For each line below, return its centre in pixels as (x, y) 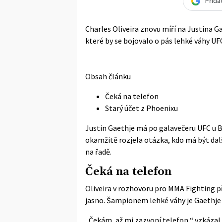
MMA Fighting (192, 188)
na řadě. (98, 151)
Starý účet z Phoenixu (141, 108)
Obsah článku (108, 76)
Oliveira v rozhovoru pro (127, 188)
